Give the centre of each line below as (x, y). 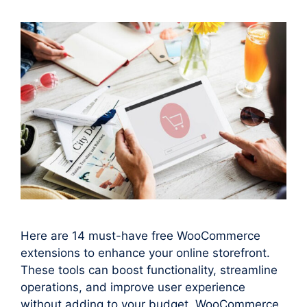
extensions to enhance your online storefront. (145, 253)
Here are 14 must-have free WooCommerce (140, 236)
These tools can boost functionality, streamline (149, 270)
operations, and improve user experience (133, 287)
